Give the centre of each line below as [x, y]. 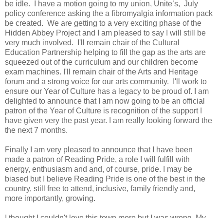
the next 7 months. [36, 130]
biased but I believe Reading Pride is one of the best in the [105, 179]
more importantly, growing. [50, 198]
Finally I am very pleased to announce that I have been [99, 149]
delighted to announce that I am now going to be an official [105, 101]
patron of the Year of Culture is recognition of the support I [103, 110]
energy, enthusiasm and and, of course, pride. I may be [99, 169]
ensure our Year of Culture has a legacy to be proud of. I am [107, 91]
